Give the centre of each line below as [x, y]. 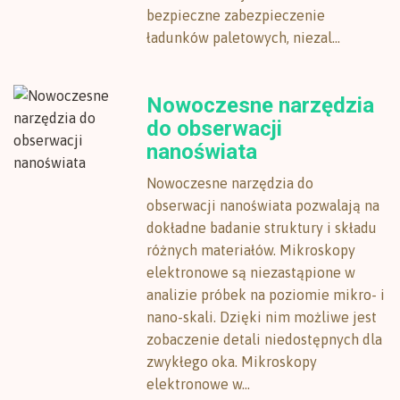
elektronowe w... [199, 384]
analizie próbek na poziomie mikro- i [266, 295]
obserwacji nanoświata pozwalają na [263, 205]
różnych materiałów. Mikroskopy [251, 250]
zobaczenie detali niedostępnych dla [265, 339]
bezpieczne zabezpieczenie [236, 15]
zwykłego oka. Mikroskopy [232, 362]
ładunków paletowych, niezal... [244, 37]
